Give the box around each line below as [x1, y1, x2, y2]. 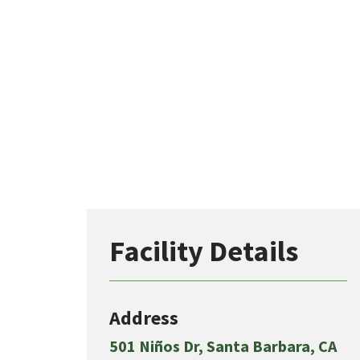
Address [109, 305, 178, 331]
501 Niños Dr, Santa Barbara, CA [109, 336, 337, 357]
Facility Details [109, 233, 298, 270]
